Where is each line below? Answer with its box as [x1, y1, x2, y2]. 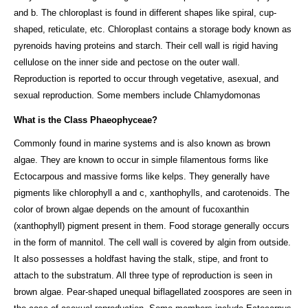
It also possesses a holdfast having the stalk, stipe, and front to [14, 253, 268, 264]
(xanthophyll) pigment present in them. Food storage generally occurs [14, 220, 289, 231]
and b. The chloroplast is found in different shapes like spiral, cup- [14, 7, 276, 18]
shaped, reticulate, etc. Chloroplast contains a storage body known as [14, 23, 291, 34]
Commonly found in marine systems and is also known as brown [14, 137, 270, 148]
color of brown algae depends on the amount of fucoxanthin [14, 203, 249, 214]
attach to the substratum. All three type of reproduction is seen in [14, 269, 272, 280]
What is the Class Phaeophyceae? [14, 114, 157, 125]
